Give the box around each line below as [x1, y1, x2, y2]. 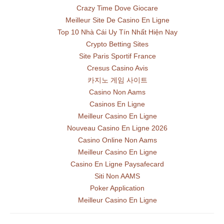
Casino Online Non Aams [77, 136, 157, 144]
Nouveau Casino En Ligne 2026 [67, 124, 167, 132]
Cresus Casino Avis [86, 64, 148, 72]
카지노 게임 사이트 [87, 76, 147, 84]
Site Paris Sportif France [78, 52, 156, 60]
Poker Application [90, 184, 144, 192]
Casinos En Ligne [89, 100, 145, 108]
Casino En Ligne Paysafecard [70, 160, 164, 168]
